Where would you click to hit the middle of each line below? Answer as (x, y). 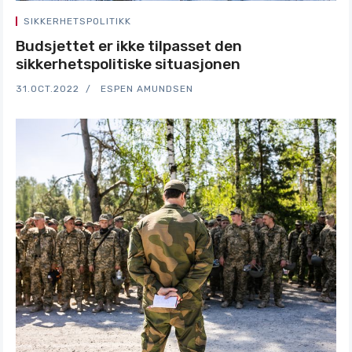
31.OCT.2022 (48, 89)
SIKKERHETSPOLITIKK (77, 21)
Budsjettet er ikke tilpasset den (129, 46)
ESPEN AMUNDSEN (147, 89)
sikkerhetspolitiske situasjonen (128, 64)
